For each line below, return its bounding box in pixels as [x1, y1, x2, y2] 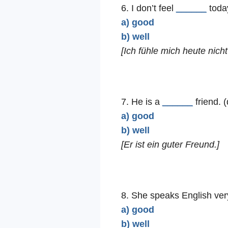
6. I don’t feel [121, 3, 176, 14]
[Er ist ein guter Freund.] [121, 139, 219, 150]
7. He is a [121, 97, 162, 107]
